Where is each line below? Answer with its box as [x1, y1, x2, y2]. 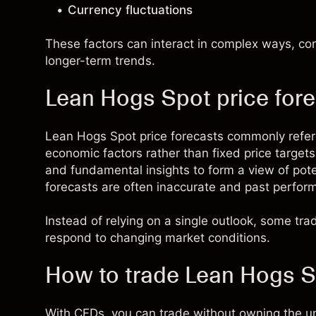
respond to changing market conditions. [45, 231, 270, 245]
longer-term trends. [45, 54, 155, 68]
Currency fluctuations [68, 3, 193, 17]
